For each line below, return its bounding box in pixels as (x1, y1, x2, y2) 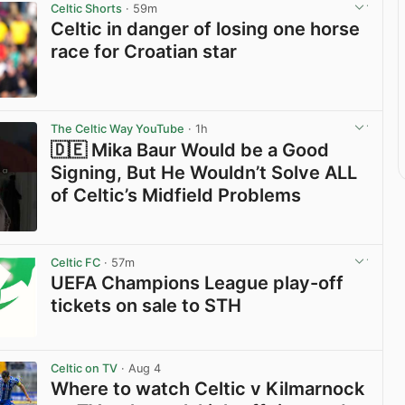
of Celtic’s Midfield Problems (51, 184, 302, 206)
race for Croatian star (51, 40, 238, 62)
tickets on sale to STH (51, 294, 242, 316)
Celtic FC (51, 255, 101, 269)
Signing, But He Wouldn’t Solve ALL (51, 161, 358, 184)
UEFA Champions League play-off (51, 271, 344, 294)
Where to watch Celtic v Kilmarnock (51, 377, 365, 400)
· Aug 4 (118, 361, 162, 375)
